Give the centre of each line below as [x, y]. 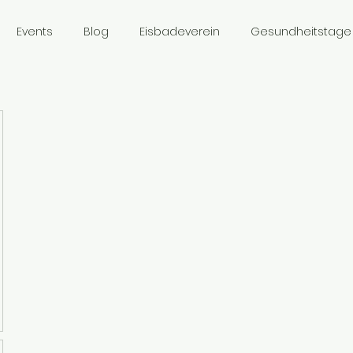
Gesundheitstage [301, 32]
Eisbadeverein [179, 32]
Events [34, 32]
